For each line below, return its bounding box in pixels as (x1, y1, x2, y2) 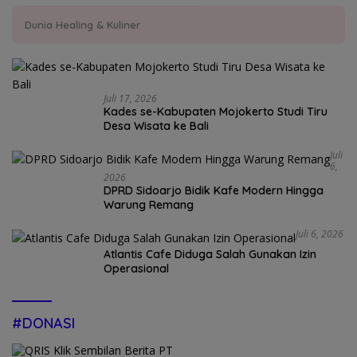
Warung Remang (104, 197, 194, 212)
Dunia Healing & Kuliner (25, 18, 140, 31)
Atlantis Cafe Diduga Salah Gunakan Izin (104, 247, 316, 262)
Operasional (104, 261, 169, 277)
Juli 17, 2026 (104, 91, 157, 105)
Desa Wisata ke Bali (104, 118, 209, 133)
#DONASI (12, 314, 75, 333)
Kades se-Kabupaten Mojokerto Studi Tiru (104, 104, 328, 119)
